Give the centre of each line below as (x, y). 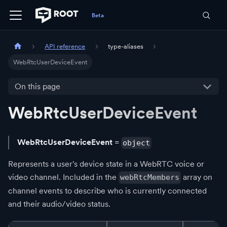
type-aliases (125, 47)
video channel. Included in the (63, 177)
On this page (37, 87)
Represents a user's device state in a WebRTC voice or (106, 164)
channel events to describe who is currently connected (107, 191)
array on (197, 177)
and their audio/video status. (59, 204)
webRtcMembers (150, 178)
